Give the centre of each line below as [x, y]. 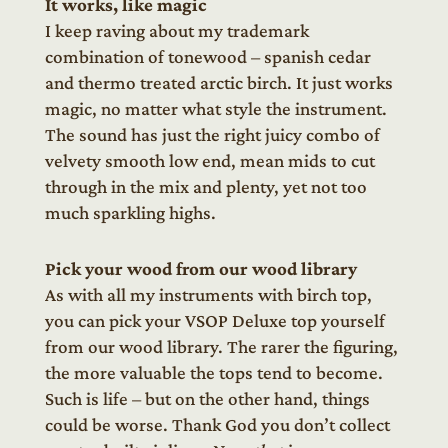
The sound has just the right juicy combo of [212, 134]
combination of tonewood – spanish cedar [207, 56]
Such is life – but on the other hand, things [207, 398]
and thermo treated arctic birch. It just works [218, 82]
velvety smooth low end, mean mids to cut [209, 160]
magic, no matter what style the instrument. [215, 108]
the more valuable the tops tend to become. [213, 372]
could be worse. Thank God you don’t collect [217, 424]
